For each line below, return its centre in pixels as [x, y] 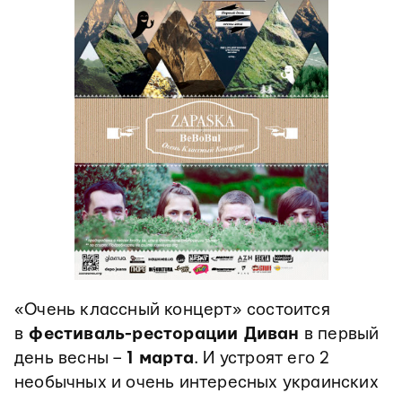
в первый [339, 335]
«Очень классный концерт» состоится [172, 310]
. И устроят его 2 [262, 359]
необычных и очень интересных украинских [197, 383]
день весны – [70, 359]
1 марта [160, 359]
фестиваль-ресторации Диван [162, 335]
